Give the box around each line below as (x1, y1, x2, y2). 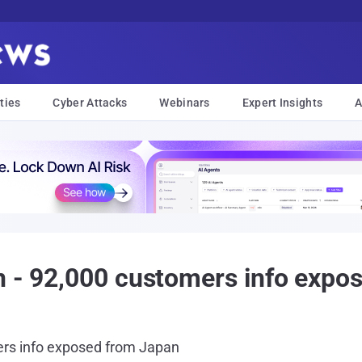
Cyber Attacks (53, 96, 128, 109)
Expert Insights (242, 96, 323, 109)
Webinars (159, 96, 210, 109)
